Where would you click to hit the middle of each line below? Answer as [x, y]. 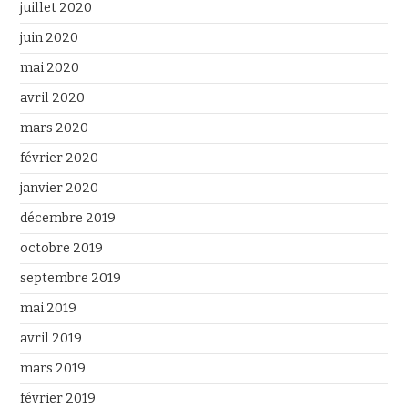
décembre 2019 [68, 218]
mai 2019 [49, 308]
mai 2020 [50, 68]
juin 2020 [50, 38]
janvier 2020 [60, 188]
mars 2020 [55, 128]
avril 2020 [53, 98]
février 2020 [60, 158]
